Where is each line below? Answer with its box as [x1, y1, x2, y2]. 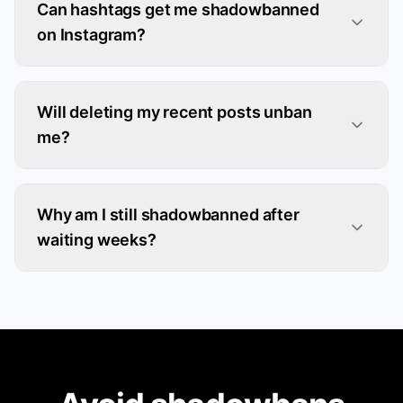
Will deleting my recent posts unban [37, 103, 312, 121]
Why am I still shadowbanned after [37, 205, 300, 224]
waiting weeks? [37, 230, 157, 249]
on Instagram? [37, 25, 146, 44]
